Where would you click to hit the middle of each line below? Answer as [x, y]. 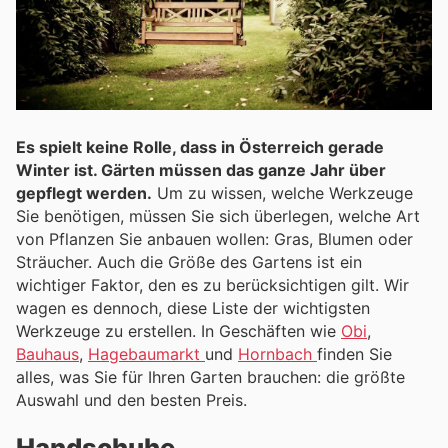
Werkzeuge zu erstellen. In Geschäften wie [271, 330]
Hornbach [277, 353]
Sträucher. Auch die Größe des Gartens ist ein [189, 261]
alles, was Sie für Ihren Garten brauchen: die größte [210, 376]
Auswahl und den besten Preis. [131, 399]
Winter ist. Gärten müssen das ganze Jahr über [201, 169]
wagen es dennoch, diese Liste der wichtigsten [193, 307]
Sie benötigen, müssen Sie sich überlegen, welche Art [218, 215]
